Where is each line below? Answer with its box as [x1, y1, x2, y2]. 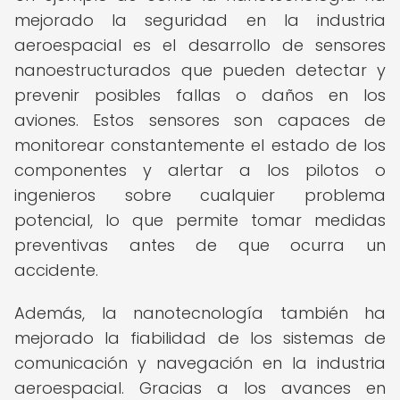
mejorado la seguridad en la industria [14, 9, 386, 31]
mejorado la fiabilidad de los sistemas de [14, 327, 386, 349]
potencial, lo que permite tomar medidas [14, 209, 386, 231]
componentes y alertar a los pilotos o [14, 159, 386, 181]
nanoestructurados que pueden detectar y [14, 59, 386, 81]
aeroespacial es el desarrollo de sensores [14, 34, 386, 56]
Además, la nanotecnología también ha [14, 302, 386, 324]
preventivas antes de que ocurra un [14, 234, 386, 256]
